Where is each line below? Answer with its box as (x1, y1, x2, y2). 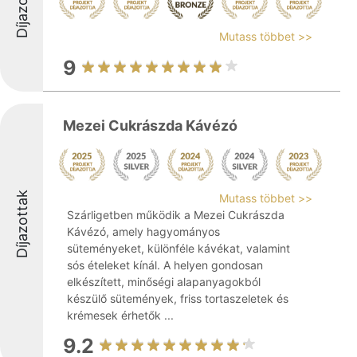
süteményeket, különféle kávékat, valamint (67, 241, 290, 255)
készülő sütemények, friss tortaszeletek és (67, 292, 288, 305)
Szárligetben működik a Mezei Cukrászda (67, 208, 284, 222)
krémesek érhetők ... (67, 308, 174, 322)
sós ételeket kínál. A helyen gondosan (67, 258, 263, 272)
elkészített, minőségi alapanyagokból (67, 275, 261, 288)
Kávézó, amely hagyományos (67, 225, 220, 238)
